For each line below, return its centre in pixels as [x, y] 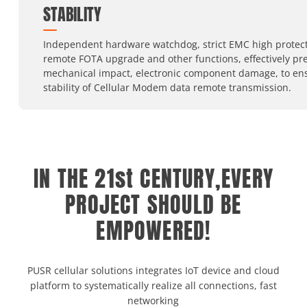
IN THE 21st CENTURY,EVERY [153, 179]
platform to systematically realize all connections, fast [153, 286]
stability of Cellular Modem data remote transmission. [167, 88]
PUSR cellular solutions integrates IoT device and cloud [153, 271]
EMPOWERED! [153, 231]
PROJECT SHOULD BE [153, 205]
